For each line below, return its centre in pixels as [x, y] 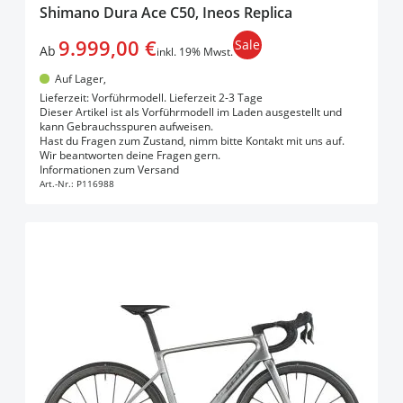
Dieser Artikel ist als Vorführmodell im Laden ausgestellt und [191, 112]
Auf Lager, [80, 78]
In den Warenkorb [216, 165]
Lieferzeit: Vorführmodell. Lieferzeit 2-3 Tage [151, 98]
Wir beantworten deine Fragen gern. [130, 156]
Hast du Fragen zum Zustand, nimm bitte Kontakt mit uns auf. [192, 141]
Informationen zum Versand [109, 170]
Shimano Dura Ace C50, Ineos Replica [166, 12]
